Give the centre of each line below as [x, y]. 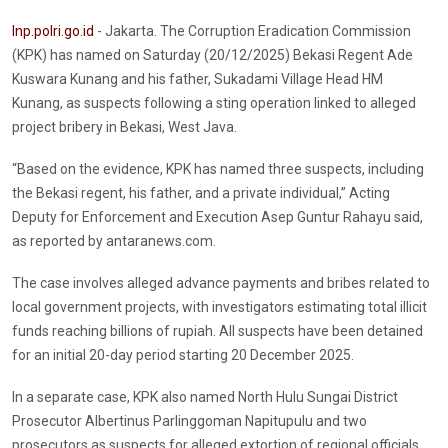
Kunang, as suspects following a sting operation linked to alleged [214, 103]
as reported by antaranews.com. [114, 241]
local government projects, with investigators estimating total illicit [219, 307]
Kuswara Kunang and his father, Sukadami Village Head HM [197, 79]
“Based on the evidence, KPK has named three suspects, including [218, 169]
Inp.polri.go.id [53, 31]
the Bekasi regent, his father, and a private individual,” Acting [201, 193]
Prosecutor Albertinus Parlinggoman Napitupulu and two [189, 421]
